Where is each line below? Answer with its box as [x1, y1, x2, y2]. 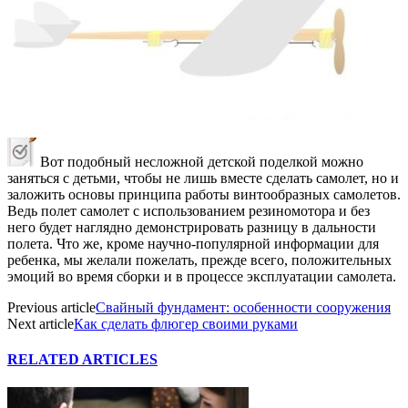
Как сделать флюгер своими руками [74, 315, 298, 331]
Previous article [7, 299, 96, 315]
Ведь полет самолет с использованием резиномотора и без [7, 202, 370, 219]
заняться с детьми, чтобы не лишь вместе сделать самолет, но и [7, 169, 399, 186]
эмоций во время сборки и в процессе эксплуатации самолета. [7, 268, 396, 284]
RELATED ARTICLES [7, 352, 158, 368]
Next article [7, 315, 74, 331]
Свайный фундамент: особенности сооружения [96, 299, 391, 315]
